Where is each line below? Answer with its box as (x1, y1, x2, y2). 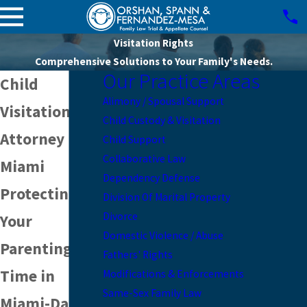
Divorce (103, 210, 138, 223)
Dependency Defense (103, 171, 200, 185)
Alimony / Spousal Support (103, 94, 224, 108)
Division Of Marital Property (103, 191, 230, 204)
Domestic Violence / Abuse (103, 229, 223, 243)
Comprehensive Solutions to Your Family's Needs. (34, 54, 273, 68)
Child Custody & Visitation (103, 114, 221, 127)
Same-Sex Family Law (103, 286, 201, 300)
